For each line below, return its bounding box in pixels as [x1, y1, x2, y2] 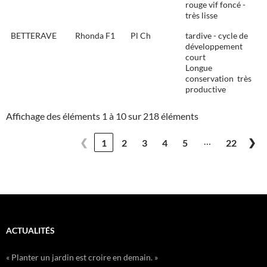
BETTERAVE [11, 30, 57, 41]
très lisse [185, 10, 218, 21]
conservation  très [185, 73, 252, 84]
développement [185, 41, 243, 52]
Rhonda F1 [75, 30, 115, 41]
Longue [185, 63, 212, 73]
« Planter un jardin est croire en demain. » [6, 252, 158, 263]
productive [185, 84, 226, 95]
